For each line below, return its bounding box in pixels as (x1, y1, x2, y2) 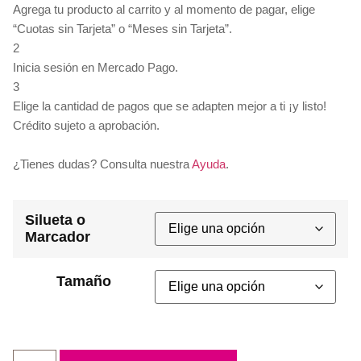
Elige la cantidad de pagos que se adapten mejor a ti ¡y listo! (13, 99, 326, 113)
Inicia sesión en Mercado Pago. (13, 60, 178, 74)
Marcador (25, 229, 90, 245)
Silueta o (25, 212, 85, 228)
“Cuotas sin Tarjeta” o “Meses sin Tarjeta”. (13, 22, 232, 35)
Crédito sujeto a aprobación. (13, 118, 160, 132)
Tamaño (56, 272, 111, 289)
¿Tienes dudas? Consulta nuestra (13, 157, 192, 171)
